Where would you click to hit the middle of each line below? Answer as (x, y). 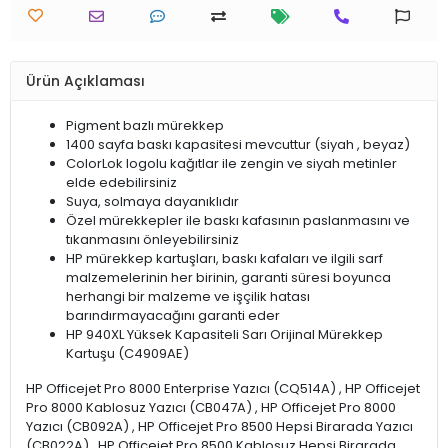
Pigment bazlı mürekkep (145, 125)
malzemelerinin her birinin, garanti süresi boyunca (228, 277)
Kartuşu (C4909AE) (127, 353)
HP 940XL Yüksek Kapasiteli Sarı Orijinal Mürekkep (224, 334)
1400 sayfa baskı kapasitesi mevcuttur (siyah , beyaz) (238, 144)
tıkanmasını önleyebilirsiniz (152, 239)
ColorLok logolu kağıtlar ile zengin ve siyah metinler (231, 163)
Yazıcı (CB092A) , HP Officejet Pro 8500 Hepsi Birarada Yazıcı (219, 426)
